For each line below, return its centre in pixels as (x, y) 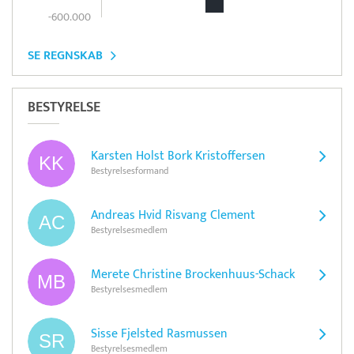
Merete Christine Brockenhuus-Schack (193, 275)
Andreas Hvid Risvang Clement (173, 216)
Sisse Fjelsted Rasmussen (159, 334)
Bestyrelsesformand (130, 171)
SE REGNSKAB (65, 55)
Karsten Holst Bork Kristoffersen (178, 156)
